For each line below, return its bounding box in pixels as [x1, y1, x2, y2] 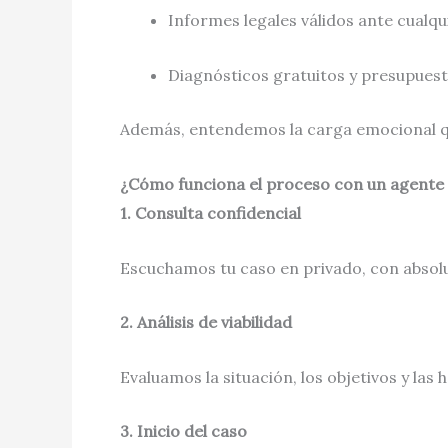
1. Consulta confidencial [120, 203, 301, 223]
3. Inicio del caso [120, 421, 247, 442]
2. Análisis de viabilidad [120, 312, 292, 333]
